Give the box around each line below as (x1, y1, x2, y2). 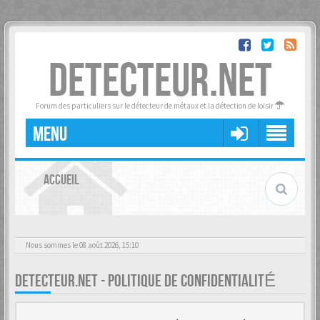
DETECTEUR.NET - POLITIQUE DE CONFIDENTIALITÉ (15, 271, 276, 291)
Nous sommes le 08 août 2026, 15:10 (26, 240, 139, 250)
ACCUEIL (44, 171, 79, 189)
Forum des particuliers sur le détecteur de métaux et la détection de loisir (36, 101, 275, 111)
